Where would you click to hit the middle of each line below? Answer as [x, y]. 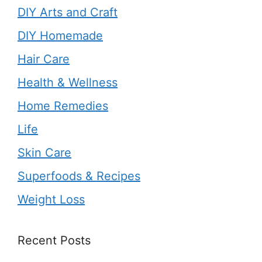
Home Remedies [63, 106]
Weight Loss [51, 199]
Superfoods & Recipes [79, 176]
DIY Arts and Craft [68, 12]
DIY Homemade [60, 35]
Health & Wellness [68, 82]
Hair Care [44, 59]
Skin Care [44, 152]
